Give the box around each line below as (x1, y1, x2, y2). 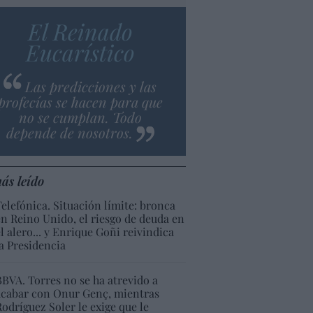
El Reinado (27, 15, 133, 46)
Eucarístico (25, 36, 135, 67)
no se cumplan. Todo (18, 107, 142, 126)
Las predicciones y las (25, 76, 157, 96)
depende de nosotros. (6, 122, 133, 142)
